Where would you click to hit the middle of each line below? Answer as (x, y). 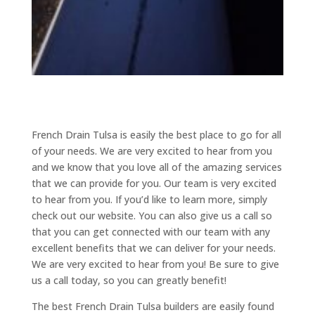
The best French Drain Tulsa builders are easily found (153, 306)
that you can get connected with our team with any (150, 231)
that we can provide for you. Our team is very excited (154, 183)
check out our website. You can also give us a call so (152, 215)
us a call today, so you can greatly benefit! (129, 280)
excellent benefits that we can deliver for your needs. (153, 247)
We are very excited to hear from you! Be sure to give (155, 264)
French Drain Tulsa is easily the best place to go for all (156, 134)
